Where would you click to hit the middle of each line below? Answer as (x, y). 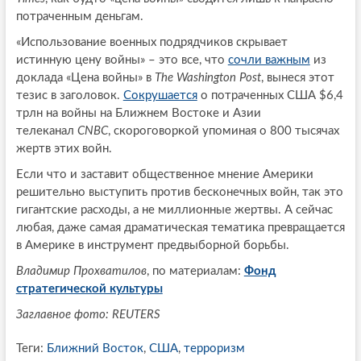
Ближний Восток (95, 349)
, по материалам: (195, 272)
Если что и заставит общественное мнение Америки (164, 175)
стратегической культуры (89, 289)
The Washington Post (207, 78)
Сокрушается (160, 96)
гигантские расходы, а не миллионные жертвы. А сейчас (174, 210)
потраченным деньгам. (79, 17)
